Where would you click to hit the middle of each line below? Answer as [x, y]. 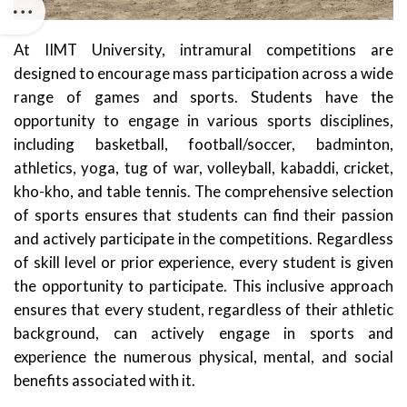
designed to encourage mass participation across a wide [203, 74]
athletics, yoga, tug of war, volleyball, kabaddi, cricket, [203, 168]
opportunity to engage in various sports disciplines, [203, 121]
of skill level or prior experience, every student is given [203, 263]
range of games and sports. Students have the [203, 97]
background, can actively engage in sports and [203, 333]
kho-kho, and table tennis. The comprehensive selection [203, 192]
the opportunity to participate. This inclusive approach [203, 286]
